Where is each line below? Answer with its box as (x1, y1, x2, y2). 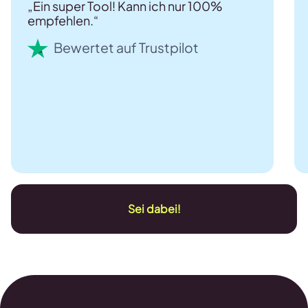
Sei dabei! (127, 201, 181, 217)
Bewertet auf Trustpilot (54, 39, 199, 56)
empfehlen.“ (27, 12, 99, 28)
